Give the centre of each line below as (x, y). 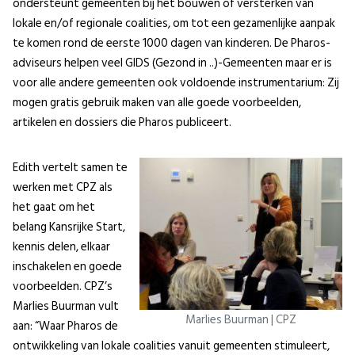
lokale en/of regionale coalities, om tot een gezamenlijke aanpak (174, 24)
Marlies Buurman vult (66, 307)
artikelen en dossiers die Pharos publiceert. (122, 123)
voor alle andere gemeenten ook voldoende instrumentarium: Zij (176, 83)
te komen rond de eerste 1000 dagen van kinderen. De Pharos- (172, 44)
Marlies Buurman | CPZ (241, 319)
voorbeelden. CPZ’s (63, 287)
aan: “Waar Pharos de (65, 326)
